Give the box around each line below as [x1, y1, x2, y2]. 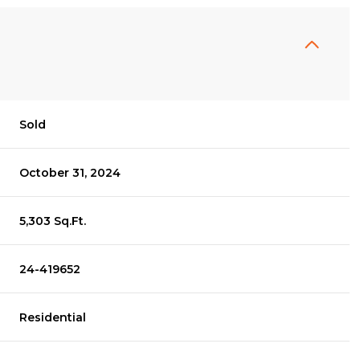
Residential [19, 310, 87, 325]
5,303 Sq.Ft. [19, 214, 87, 228]
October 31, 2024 [19, 166, 121, 180]
